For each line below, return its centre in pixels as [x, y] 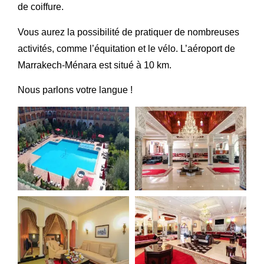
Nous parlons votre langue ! [75, 90]
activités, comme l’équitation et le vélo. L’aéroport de [126, 48]
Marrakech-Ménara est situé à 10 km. [95, 65]
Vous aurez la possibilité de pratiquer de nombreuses [128, 32]
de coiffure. [41, 7]
